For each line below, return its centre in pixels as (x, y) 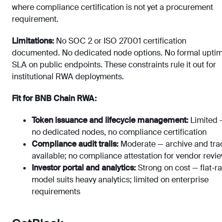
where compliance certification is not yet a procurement (112, 7)
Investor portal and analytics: (84, 168)
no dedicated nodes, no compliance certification (119, 132)
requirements (56, 192)
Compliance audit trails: (75, 144)
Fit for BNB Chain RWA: (54, 99)
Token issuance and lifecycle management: (110, 120)
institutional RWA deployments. (68, 77)
